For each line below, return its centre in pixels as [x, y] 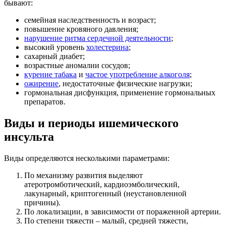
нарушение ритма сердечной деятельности [98, 38]
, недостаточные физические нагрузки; [125, 84]
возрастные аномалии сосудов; [77, 66]
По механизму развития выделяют [83, 176]
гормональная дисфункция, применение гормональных [120, 93]
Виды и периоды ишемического [91, 123]
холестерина [107, 47]
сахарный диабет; [54, 56]
